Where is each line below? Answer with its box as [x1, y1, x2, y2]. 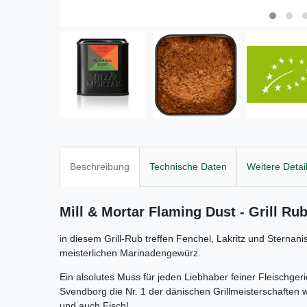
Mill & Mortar [60, 204, 149, 220]
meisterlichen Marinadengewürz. [60, 247, 201, 259]
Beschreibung [70, 160, 130, 172]
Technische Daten [149, 160, 227, 172]
